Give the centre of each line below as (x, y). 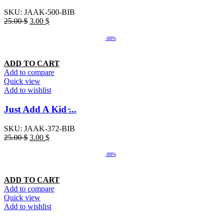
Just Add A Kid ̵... (40, 109)
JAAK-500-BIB (50, 12)
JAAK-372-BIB (50, 128)
